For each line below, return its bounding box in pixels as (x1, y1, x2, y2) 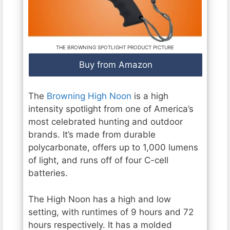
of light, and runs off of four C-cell (28, 155, 168, 166)
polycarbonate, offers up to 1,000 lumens (28, 142, 198, 153)
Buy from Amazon (79, 59, 152, 70)
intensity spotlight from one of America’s (28, 104, 194, 114)
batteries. (28, 168, 68, 179)
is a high (131, 91, 168, 102)
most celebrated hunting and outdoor (28, 117, 183, 127)
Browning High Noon (47, 91, 131, 102)
